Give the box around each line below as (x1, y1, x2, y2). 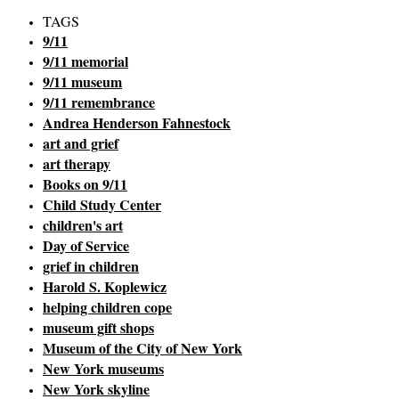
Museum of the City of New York (43, 338, 242, 359)
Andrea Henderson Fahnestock (43, 112, 231, 134)
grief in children (43, 256, 139, 277)
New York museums (43, 358, 164, 379)
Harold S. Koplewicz (43, 276, 167, 297)
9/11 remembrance (43, 92, 155, 113)
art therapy (43, 153, 110, 175)
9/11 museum (43, 71, 122, 93)
